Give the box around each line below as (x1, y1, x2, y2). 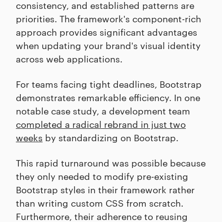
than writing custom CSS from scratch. (16, 196, 183, 209)
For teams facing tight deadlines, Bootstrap (16, 77, 202, 90)
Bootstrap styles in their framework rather (16, 183, 195, 196)
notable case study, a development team (16, 104, 190, 117)
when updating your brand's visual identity (16, 39, 201, 52)
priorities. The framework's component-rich (16, 12, 201, 25)
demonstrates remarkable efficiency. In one (16, 91, 200, 104)
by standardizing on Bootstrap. (43, 131, 178, 144)
